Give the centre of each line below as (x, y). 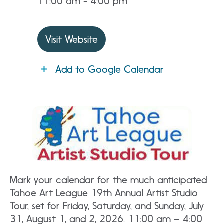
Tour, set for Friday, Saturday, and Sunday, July (107, 206)
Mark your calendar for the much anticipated (108, 180)
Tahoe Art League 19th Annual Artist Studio (104, 193)
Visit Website (72, 39)
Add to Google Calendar (110, 69)
